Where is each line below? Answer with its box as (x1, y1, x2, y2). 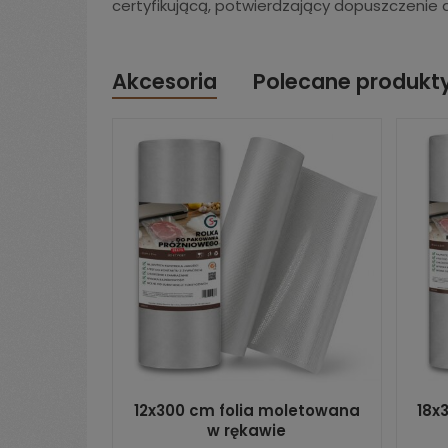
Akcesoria (112, 67, 217, 96)
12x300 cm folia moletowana (133, 400, 360, 421)
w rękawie (207, 420, 287, 441)
